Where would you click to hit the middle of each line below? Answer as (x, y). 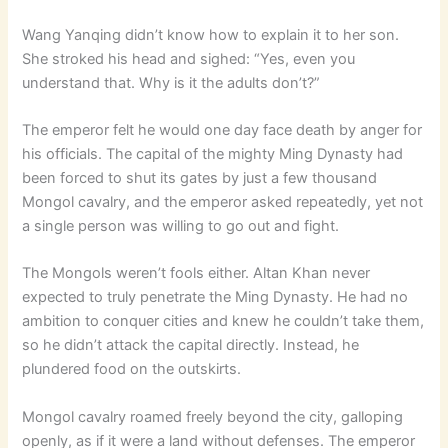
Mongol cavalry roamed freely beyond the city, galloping (213, 416)
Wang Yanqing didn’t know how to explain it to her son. (211, 34)
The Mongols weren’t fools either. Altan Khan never (196, 273)
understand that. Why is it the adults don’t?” (171, 82)
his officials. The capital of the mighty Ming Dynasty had (213, 153)
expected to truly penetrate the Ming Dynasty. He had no (215, 297)
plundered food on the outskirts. (132, 369)
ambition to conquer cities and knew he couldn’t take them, (223, 321)
